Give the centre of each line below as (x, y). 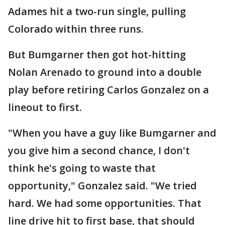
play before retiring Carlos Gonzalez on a (108, 90)
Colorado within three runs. (76, 29)
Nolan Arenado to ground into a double (105, 72)
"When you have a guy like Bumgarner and (112, 133)
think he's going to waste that (82, 168)
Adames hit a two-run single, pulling (97, 12)
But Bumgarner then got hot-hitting (97, 55)
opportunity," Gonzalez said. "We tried (102, 186)
